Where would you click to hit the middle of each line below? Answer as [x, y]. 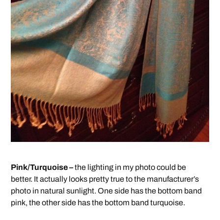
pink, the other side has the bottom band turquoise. [98, 202]
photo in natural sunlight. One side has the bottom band [107, 191]
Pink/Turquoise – [42, 167]
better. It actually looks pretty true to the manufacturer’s [105, 179]
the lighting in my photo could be [130, 167]
